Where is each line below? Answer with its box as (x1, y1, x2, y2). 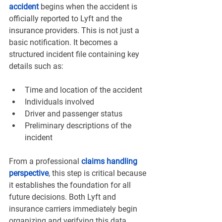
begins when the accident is (39, 2, 139, 12)
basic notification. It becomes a (9, 38, 120, 48)
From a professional (9, 157, 81, 166)
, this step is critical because (49, 168, 148, 178)
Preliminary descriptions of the (25, 121, 133, 131)
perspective (9, 168, 49, 178)
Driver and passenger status (25, 109, 122, 119)
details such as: (9, 61, 63, 71)
